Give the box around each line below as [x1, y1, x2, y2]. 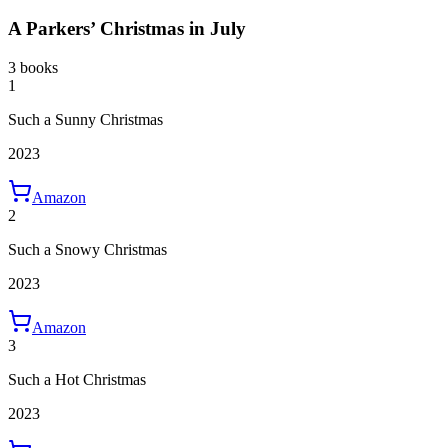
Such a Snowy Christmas [8, 241, 167, 259]
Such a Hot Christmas [8, 371, 146, 389]
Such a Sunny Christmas [8, 111, 163, 129]
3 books [8, 59, 58, 77]
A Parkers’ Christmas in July [8, 18, 246, 40]
